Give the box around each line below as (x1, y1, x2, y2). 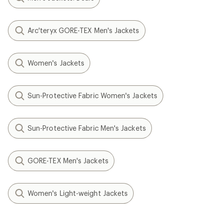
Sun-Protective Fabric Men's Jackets (28, 123, 146, 132)
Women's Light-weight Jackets (28, 188, 128, 197)
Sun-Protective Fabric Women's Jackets (28, 91, 157, 100)
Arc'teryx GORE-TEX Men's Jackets (28, 26, 140, 35)
